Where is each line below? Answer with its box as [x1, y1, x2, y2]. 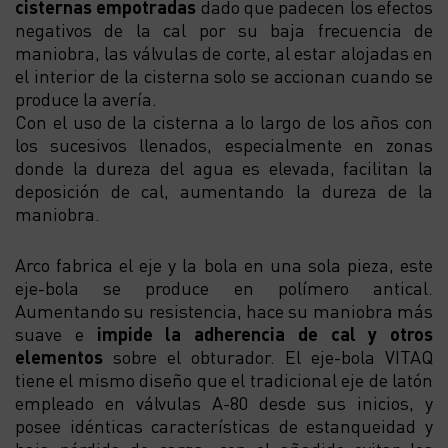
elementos [15, 344, 103, 368]
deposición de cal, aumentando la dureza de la [15, 178, 433, 202]
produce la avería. [15, 86, 157, 110]
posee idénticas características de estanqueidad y [15, 413, 433, 437]
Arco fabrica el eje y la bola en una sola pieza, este [15, 252, 433, 276]
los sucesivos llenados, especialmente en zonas [15, 132, 433, 156]
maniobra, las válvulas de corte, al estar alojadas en [15, 40, 433, 64]
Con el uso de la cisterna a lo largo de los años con [15, 109, 433, 133]
